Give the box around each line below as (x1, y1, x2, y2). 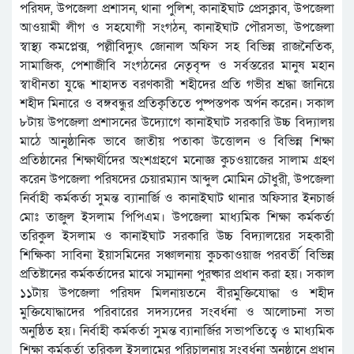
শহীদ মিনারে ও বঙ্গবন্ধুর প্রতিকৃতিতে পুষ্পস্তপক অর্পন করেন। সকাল (20, 95, 334, 113)
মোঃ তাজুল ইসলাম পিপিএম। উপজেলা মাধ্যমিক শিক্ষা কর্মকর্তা (20, 209, 334, 227)
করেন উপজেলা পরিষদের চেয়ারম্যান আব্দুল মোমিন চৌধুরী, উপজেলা (20, 171, 334, 189)
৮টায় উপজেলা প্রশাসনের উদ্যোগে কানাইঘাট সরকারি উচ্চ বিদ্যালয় (20, 114, 334, 132)
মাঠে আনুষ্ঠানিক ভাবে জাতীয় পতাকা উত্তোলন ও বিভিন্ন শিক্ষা (20, 133, 334, 151)
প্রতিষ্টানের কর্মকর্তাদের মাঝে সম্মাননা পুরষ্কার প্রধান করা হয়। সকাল (20, 265, 334, 284)
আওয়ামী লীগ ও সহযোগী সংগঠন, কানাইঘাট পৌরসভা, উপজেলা (20, 19, 334, 37)
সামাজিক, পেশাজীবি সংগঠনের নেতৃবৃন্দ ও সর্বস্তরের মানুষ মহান (20, 57, 334, 75)
